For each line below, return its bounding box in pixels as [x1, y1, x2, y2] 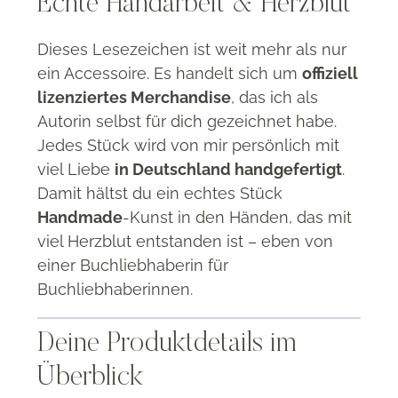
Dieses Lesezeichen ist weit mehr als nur [37, 39, 346, 59]
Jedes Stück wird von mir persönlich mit [37, 135, 339, 155]
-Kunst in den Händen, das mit [123, 207, 352, 227]
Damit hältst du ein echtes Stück [37, 183, 283, 203]
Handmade [37, 207, 123, 227]
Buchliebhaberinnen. [37, 279, 193, 298]
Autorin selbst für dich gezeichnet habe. [37, 111, 337, 131]
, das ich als [231, 87, 318, 107]
